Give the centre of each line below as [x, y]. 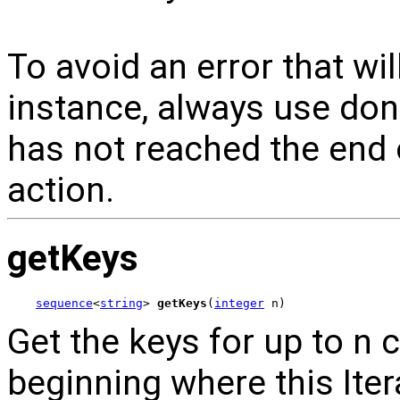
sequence [64, 303]
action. [61, 191]
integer [239, 303]
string [121, 303]
